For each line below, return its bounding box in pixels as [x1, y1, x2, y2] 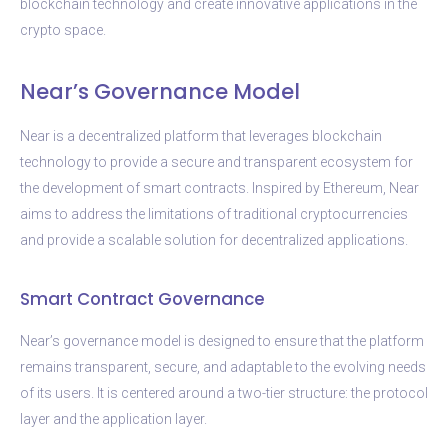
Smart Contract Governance [20, 286, 265, 311]
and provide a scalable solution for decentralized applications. [20, 231, 408, 248]
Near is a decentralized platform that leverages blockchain [20, 127, 382, 144]
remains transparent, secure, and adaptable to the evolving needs [20, 358, 426, 375]
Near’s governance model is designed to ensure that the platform [20, 332, 424, 349]
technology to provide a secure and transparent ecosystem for [20, 153, 413, 170]
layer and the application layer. [20, 410, 207, 427]
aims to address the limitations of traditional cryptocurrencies [20, 205, 408, 222]
